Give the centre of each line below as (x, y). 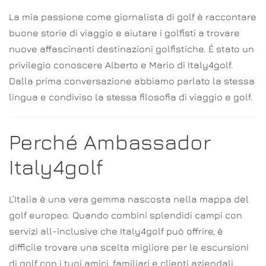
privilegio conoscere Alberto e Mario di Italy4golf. (121, 65)
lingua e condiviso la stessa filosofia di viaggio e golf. (131, 97)
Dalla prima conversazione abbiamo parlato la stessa (132, 81)
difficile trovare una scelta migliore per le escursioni (129, 247)
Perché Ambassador (110, 142)
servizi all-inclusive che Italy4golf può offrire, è (116, 231)
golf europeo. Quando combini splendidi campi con (126, 215)
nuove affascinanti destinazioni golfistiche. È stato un (132, 49)
